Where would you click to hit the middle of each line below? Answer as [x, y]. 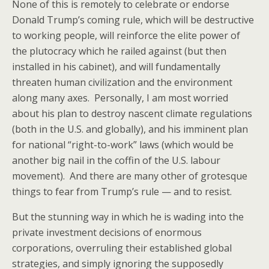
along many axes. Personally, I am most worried [120, 98]
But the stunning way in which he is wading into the [128, 217]
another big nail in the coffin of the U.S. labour [116, 160]
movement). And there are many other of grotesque [130, 176]
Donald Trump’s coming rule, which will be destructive [133, 20]
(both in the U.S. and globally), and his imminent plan [130, 129]
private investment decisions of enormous [107, 232]
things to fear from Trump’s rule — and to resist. [122, 192]
